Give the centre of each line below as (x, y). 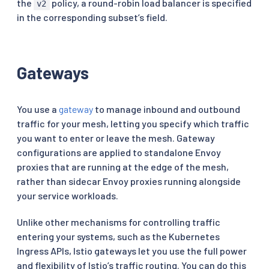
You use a (38, 109)
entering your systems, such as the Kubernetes (118, 237)
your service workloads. (68, 196)
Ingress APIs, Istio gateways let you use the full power (132, 251)
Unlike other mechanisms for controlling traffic (119, 222)
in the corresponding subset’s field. (92, 17)
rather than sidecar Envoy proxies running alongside (129, 181)
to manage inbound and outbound (167, 109)
